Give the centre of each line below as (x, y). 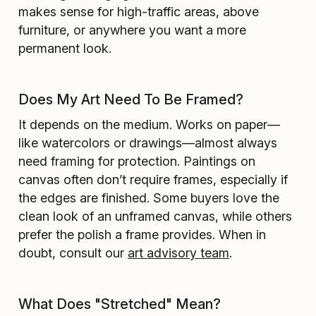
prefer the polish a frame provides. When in (142, 235)
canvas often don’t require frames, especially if (153, 180)
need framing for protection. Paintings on (137, 162)
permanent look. (65, 49)
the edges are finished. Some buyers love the (149, 198)
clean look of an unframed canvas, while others (155, 217)
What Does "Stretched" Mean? (120, 304)
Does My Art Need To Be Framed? (131, 100)
